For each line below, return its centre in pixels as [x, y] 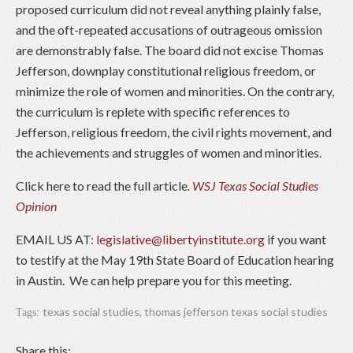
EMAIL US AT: [56, 240]
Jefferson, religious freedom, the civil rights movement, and [174, 132]
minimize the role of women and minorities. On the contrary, [175, 91]
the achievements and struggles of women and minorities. [169, 153]
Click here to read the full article [102, 186]
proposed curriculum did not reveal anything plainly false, [168, 9]
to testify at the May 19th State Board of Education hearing [175, 260]
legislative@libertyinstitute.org [180, 240]
